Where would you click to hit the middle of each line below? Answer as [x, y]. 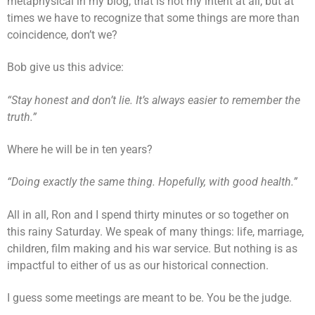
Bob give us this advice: [65, 67]
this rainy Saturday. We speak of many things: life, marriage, [155, 231]
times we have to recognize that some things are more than [153, 18]
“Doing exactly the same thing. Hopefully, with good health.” [152, 182]
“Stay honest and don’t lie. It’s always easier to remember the [154, 100]
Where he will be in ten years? [80, 150]
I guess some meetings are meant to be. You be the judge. [149, 298]
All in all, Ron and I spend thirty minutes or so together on [148, 214]
